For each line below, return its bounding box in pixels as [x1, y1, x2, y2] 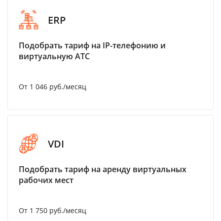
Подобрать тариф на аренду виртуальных [19, 164, 186, 175]
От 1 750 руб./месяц [19, 206, 86, 215]
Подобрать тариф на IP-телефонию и [19, 40, 166, 51]
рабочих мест [19, 175, 74, 185]
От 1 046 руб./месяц [19, 82, 86, 91]
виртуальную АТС [19, 51, 90, 62]
